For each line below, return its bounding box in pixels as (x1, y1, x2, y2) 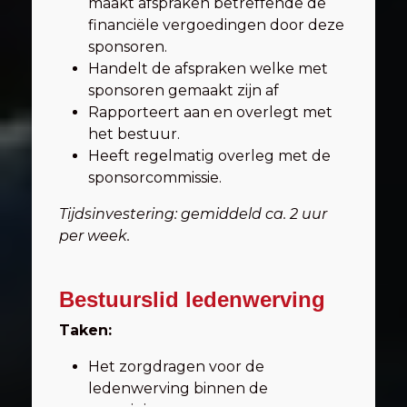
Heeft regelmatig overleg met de (88, 147, 331, 164)
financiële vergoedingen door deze (88, 16, 344, 34)
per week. (59, 227, 130, 244)
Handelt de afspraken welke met (88, 60, 328, 77)
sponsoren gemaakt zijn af (88, 82, 279, 99)
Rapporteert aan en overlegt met (88, 104, 333, 121)
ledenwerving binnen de (88, 380, 268, 397)
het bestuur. (88, 125, 180, 143)
